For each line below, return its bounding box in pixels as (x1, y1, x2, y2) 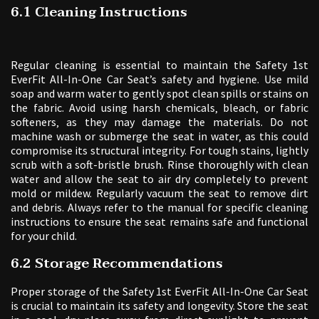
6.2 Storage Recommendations (11, 252, 223, 276)
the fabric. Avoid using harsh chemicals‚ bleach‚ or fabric (11, 100, 308, 115)
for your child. (11, 229, 77, 244)
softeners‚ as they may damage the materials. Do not (11, 115, 308, 130)
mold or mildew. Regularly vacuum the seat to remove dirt (11, 186, 308, 201)
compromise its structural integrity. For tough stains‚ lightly (11, 143, 308, 158)
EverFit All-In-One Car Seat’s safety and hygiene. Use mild (11, 72, 308, 87)
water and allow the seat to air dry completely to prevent (11, 172, 308, 187)
